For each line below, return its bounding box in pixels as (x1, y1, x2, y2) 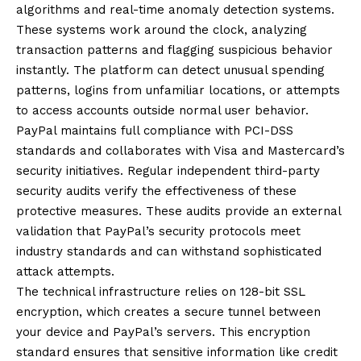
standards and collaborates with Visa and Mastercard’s (16, 143, 345, 159)
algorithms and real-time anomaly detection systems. (16, 2, 334, 18)
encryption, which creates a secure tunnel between (16, 305, 321, 320)
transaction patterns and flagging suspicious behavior (16, 43, 333, 58)
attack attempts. (16, 264, 114, 280)
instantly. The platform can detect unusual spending (16, 63, 325, 78)
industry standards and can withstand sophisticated (16, 244, 322, 259)
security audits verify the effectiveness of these (16, 184, 297, 199)
